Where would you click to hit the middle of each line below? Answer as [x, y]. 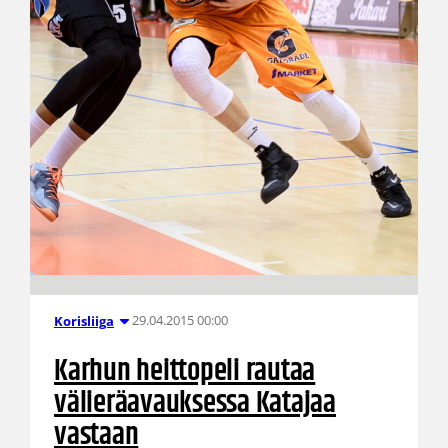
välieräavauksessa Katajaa [194, 403]
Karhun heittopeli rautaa [184, 371]
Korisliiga [83, 320]
